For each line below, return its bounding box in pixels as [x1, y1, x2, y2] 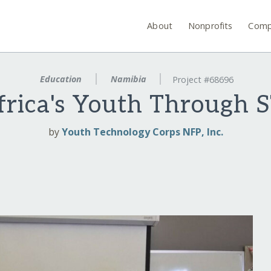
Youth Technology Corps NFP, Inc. [61, 125, 223, 139]
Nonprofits [188, 19, 233, 31]
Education [37, 73, 84, 85]
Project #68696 [172, 74, 234, 86]
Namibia [108, 73, 149, 85]
